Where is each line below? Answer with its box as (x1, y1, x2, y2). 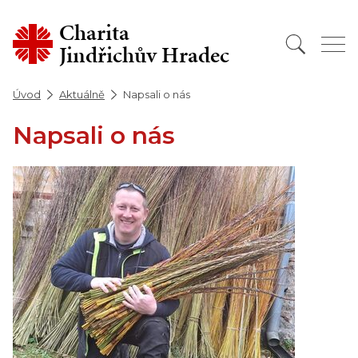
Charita (59, 17, 129, 48)
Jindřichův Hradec (59, 39, 229, 70)
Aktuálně (59, 88, 105, 101)
